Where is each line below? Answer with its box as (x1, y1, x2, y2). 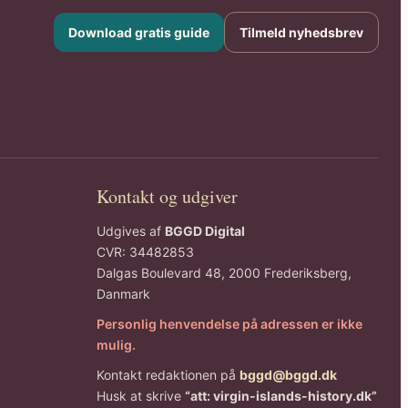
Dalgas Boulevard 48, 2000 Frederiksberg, (97, 265, 352, 281)
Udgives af (97, 223, 166, 240)
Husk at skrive (97, 388, 186, 404)
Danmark (97, 286, 151, 302)
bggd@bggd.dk (240, 367, 338, 383)
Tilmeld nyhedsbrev (240, 24, 363, 40)
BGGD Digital (165, 223, 246, 240)
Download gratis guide (68, 24, 209, 40)
